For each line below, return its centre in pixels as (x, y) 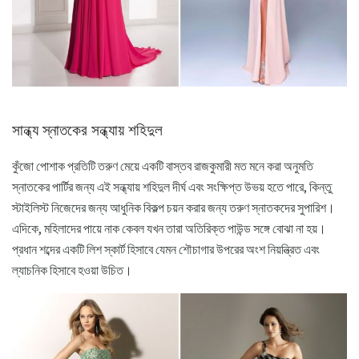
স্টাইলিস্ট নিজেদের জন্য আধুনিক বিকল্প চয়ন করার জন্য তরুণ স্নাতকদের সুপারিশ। (173, 208)
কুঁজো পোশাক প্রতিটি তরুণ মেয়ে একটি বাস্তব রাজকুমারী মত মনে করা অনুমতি (163, 166)
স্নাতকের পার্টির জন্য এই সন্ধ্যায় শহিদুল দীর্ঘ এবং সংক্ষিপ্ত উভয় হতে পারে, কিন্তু (172, 187)
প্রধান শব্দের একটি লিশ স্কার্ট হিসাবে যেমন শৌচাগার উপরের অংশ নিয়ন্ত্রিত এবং (166, 250)
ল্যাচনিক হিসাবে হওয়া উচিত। (72, 270)
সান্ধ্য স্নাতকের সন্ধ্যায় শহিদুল (87, 130)
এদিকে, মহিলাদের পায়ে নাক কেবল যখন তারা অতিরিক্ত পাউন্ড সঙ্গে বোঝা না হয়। (169, 229)
